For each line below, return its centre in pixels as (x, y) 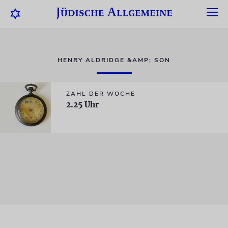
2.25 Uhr (82, 105)
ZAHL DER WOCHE (101, 94)
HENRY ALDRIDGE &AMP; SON (114, 60)
